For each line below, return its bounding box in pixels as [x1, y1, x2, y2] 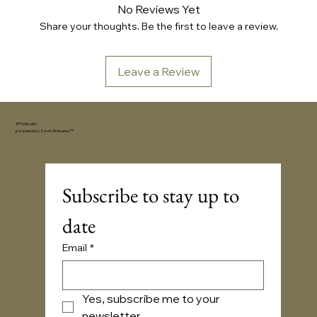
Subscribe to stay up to [62, 182, 239, 209]
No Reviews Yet [117, 2, 200, 16]
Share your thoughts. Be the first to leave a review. [39, 20, 278, 33]
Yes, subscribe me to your [81, 292, 220, 306]
